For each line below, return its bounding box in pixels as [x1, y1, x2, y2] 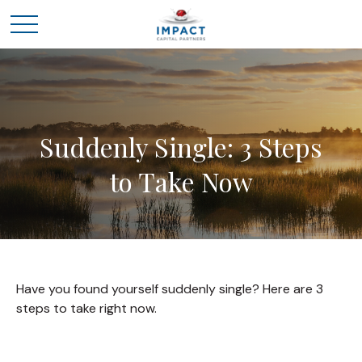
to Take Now [109, 164, 253, 199]
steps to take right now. [16, 300, 157, 317]
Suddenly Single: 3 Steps [40, 129, 322, 164]
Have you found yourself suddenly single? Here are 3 [16, 280, 323, 297]
